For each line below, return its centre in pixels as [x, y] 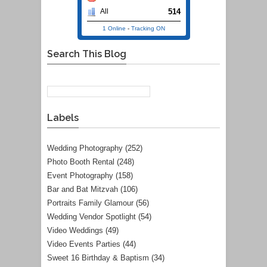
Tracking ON [148, 28]
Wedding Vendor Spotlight [91, 216]
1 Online [114, 28]
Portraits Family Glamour [90, 203]
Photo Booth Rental [81, 162]
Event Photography [80, 175]
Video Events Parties [84, 244]
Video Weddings [75, 230]
